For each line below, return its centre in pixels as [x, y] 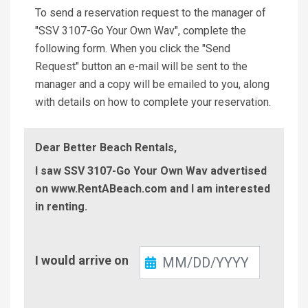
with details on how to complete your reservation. [153, 102]
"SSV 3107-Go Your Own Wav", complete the [141, 30]
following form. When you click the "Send [133, 48]
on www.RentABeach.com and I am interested [153, 188]
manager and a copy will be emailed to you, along [152, 84]
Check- [52, 251]
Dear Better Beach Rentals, [106, 147]
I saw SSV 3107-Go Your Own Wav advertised [151, 170]
